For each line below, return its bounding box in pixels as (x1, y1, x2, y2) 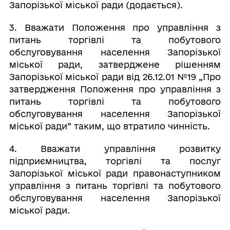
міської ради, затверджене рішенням (9, 60, 221, 69)
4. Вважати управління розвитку (9, 144, 221, 154)
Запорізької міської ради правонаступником (9, 168, 221, 178)
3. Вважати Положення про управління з (9, 23, 221, 32)
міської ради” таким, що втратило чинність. (9, 121, 210, 131)
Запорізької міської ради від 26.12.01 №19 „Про (9, 72, 221, 82)
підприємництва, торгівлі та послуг (9, 156, 221, 166)
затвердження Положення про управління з (9, 84, 221, 94)
